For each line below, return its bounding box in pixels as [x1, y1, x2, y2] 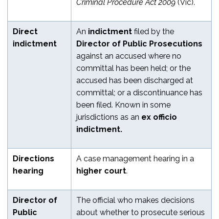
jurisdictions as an [76, 112, 141, 122]
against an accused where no [76, 51, 181, 61]
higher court [76, 166, 126, 175]
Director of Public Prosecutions [76, 39, 202, 48]
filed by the [132, 26, 174, 36]
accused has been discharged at [76, 75, 193, 85]
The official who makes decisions [76, 195, 195, 205]
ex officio [141, 112, 177, 122]
